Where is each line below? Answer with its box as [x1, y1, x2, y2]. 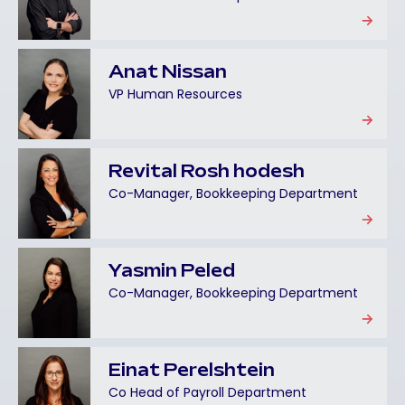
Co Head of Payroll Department [108, 383, 306, 401]
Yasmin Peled [108, 264, 235, 280]
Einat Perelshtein [108, 363, 275, 380]
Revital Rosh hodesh [108, 165, 305, 181]
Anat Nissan [108, 65, 227, 81]
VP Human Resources [108, 85, 242, 103]
